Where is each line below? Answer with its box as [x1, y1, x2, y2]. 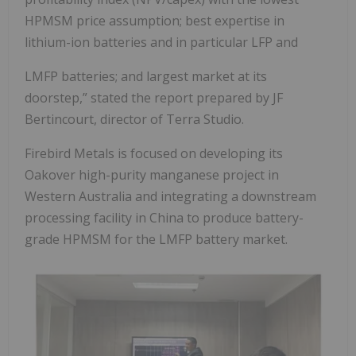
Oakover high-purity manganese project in [25, 165, 279, 184]
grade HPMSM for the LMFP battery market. [25, 230, 288, 248]
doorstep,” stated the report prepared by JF [25, 88, 283, 106]
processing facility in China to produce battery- [25, 208, 304, 226]
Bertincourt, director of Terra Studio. [25, 110, 244, 128]
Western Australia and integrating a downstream [25, 187, 316, 205]
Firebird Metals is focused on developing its [25, 144, 283, 162]
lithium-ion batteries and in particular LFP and [25, 33, 298, 51]
